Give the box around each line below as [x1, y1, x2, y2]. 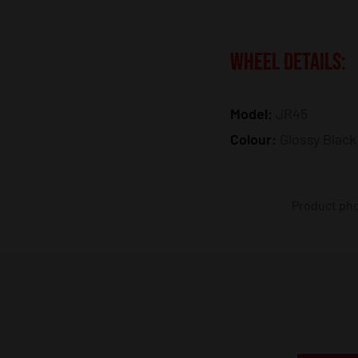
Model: [230, 105, 276, 123]
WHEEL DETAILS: [230, 48, 346, 78]
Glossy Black [280, 130, 356, 149]
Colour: [230, 130, 280, 149]
